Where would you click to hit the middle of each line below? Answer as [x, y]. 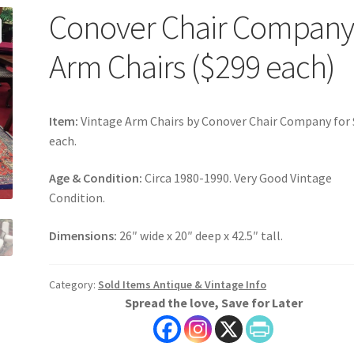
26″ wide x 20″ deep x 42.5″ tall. [200, 236]
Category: [74, 284]
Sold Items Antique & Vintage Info [183, 284]
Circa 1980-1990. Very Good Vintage [237, 178]
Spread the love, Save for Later [213, 302]
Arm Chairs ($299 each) [192, 66]
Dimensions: [83, 236]
